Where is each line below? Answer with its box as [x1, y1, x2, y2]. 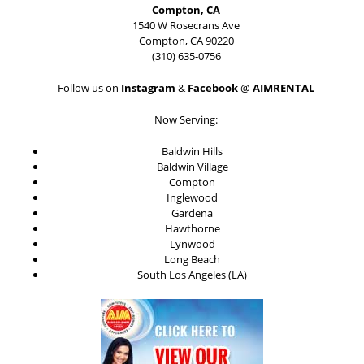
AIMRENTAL [253, 80, 314, 96]
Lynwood [169, 236, 215, 252]
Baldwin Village [156, 159, 228, 175]
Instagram [119, 80, 175, 96]
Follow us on [58, 80, 119, 96]
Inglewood [167, 190, 218, 206]
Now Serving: [154, 112, 218, 128]
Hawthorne [164, 221, 220, 236]
